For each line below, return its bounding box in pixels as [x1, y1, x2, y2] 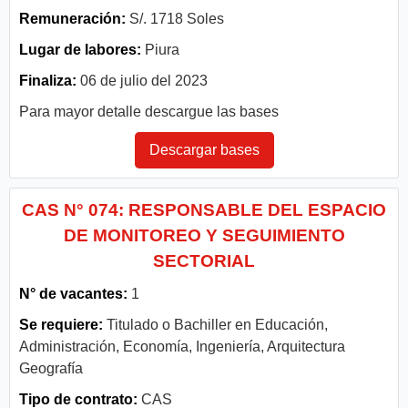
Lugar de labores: [19, 41, 141, 57]
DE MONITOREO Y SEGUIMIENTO [63, 225, 345, 245]
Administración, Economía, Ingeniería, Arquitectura [19, 338, 345, 354]
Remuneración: [19, 10, 126, 26]
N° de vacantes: [19, 285, 127, 301]
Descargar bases [148, 141, 260, 158]
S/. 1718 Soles [126, 10, 224, 26]
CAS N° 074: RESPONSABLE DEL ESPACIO [22, 199, 386, 219]
